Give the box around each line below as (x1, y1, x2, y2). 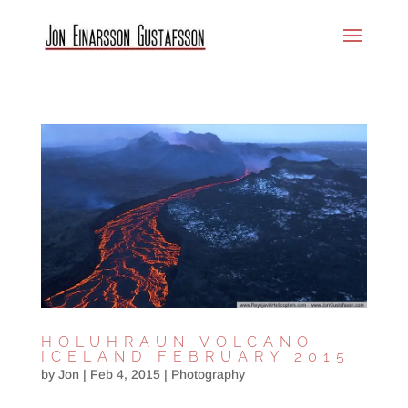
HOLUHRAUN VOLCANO (40, 332, 314, 351)
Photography (170, 366, 245, 382)
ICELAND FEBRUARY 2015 (40, 347, 351, 365)
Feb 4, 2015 (89, 366, 160, 382)
